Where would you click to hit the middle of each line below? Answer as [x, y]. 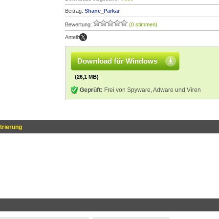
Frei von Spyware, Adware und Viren [152, 90]
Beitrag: [75, 11]
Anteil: [72, 37]
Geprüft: [91, 90]
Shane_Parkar [102, 11]
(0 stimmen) [143, 24]
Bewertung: [79, 24]
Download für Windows [117, 61]
